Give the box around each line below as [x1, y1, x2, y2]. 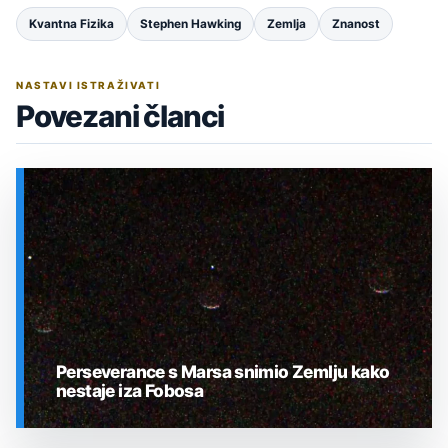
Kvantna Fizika [29, 17, 114, 32]
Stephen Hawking [140, 17, 241, 32]
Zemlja [267, 17, 306, 32]
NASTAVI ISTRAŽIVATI [16, 79, 161, 92]
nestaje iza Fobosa [56, 380, 204, 402]
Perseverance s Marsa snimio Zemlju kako [56, 361, 390, 383]
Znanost [332, 17, 380, 32]
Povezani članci [16, 98, 225, 135]
